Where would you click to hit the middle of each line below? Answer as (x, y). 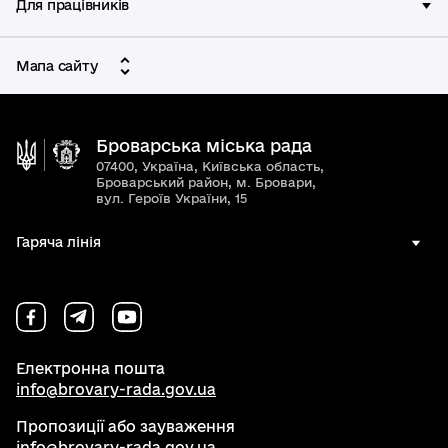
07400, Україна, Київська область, (210, 166)
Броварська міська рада (204, 145)
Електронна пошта (90, 368)
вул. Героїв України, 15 (171, 198)
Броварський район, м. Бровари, (206, 182)
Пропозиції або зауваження (125, 426)
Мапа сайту (57, 66)
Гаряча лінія (58, 242)
